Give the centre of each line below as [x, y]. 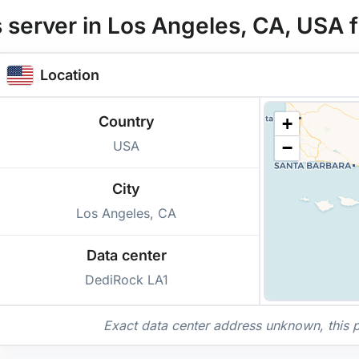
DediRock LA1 [126, 280]
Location [70, 75]
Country [126, 122]
